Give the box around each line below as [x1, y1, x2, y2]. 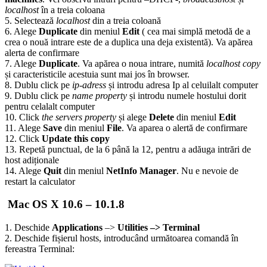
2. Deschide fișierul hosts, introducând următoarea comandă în [5, 233, 238, 244]
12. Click [5, 133, 42, 144]
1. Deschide [5, 222, 52, 233]
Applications [52, 222, 105, 233]
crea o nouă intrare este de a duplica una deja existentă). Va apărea [5, 36, 253, 47]
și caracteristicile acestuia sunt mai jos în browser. [5, 69, 190, 79]
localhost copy [206, 58, 260, 69]
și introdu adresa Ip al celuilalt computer [106, 79, 258, 90]
